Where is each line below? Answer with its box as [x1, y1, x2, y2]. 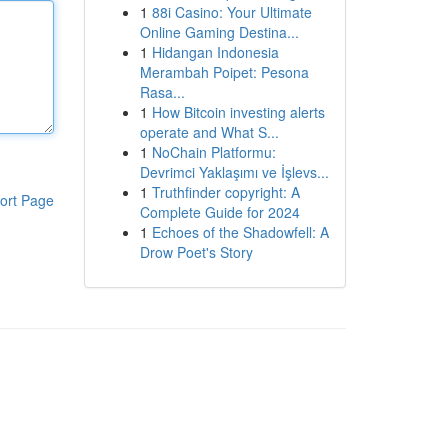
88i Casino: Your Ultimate [151, 2, 312, 22]
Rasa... [139, 82, 185, 102]
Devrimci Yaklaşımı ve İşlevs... [139, 162, 329, 182]
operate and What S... [139, 122, 279, 142]
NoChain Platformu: [151, 142, 276, 162]
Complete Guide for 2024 [139, 202, 300, 222]
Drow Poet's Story [139, 242, 253, 262]
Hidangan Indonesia [151, 42, 279, 62]
